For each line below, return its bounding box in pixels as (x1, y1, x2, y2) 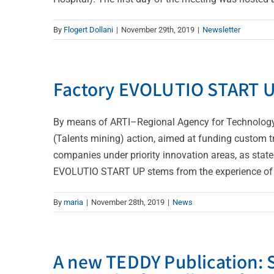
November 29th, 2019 (121, 24, 194, 34)
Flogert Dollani (64, 24, 113, 34)
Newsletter (202, 24, 240, 34)
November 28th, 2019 (91, 197, 165, 207)
